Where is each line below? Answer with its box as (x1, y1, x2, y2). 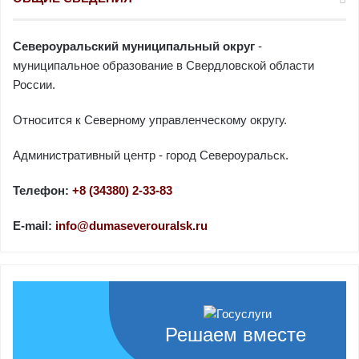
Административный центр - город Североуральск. (13, 148, 288, 162)
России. (13, 78, 55, 91)
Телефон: (13, 184, 72, 197)
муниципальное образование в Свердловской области (13, 58, 314, 72)
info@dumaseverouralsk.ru (55, 219, 208, 232)
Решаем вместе (165, 324, 306, 345)
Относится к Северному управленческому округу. (13, 113, 287, 127)
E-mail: (13, 219, 55, 232)
